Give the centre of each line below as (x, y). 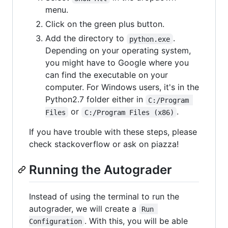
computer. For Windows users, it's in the (122, 87)
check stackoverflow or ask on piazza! (104, 144)
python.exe (150, 39)
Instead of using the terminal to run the (104, 196)
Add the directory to (86, 38)
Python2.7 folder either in (95, 99)
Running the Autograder (101, 170)
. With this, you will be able (138, 221)
